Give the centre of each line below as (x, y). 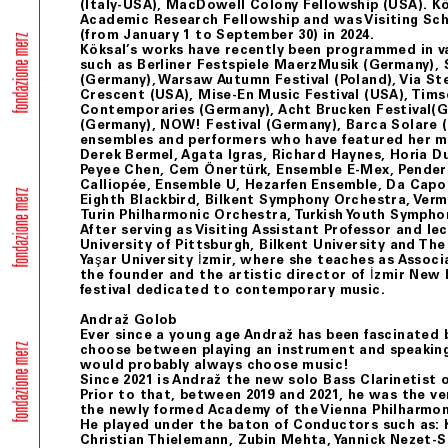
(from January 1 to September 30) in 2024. (227, 34)
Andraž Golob (128, 320)
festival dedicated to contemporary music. (232, 289)
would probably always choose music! (215, 365)
